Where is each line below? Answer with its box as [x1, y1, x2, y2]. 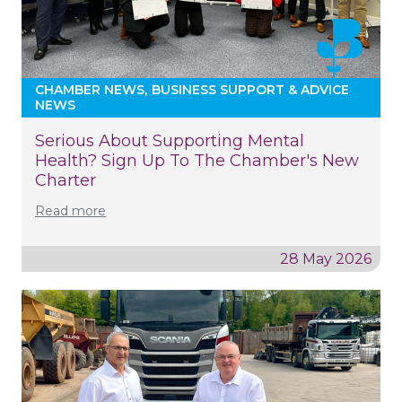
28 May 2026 [280, 249, 371, 267]
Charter [35, 170, 96, 190]
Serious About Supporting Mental [35, 130, 304, 151]
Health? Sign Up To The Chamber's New [35, 150, 359, 170]
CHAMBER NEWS [35, 81, 144, 98]
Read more [35, 202, 106, 219]
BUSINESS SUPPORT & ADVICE [152, 81, 349, 98]
